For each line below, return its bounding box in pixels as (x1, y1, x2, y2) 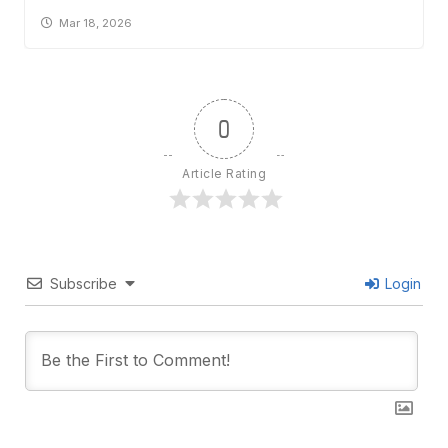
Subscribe (50, 274, 117, 292)
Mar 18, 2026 (59, 15, 133, 30)
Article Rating (182, 165, 266, 181)
